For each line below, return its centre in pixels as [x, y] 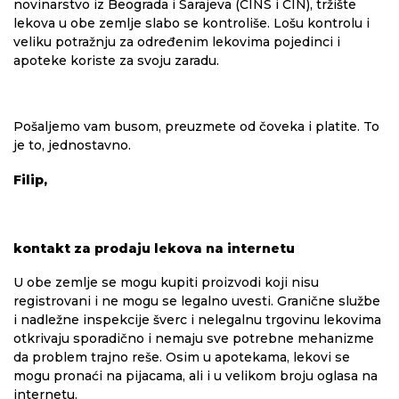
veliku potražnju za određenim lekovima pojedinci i [177, 42]
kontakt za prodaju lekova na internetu [154, 249]
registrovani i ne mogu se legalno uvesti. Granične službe [197, 301]
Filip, [30, 180]
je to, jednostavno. [72, 146]
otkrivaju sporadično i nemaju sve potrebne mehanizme [194, 339]
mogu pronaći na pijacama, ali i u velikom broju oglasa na [195, 376]
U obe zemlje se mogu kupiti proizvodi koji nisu [166, 283]
